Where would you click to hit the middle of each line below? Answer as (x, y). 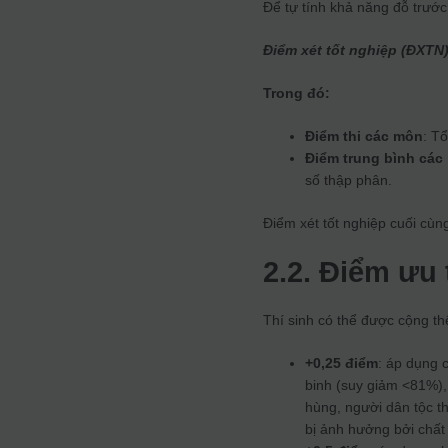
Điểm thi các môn (364, 136)
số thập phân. (349, 180)
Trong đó (294, 93)
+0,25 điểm (342, 363)
